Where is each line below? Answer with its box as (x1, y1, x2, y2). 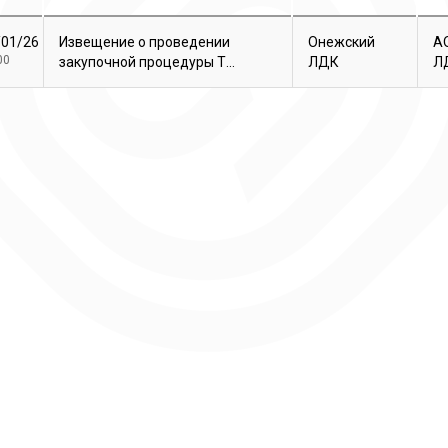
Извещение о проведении (59, 34, 230, 50)
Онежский (308, 34, 375, 50)
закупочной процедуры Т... (59, 54, 235, 70)
